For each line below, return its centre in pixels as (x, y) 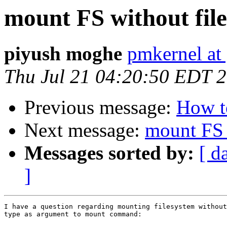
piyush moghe (63, 54)
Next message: (85, 130)
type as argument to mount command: (73, 214)
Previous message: (100, 107)
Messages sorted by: (109, 153)
